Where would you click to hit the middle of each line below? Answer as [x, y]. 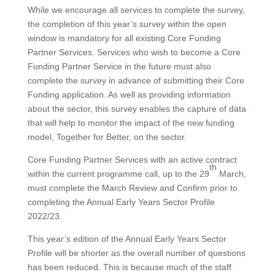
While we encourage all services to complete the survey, [136, 10]
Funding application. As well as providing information [129, 95]
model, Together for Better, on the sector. [107, 137]
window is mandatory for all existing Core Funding [124, 38]
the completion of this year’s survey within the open [127, 24]
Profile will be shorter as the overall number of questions [136, 253]
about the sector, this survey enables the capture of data [137, 109]
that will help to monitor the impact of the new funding [131, 123]
